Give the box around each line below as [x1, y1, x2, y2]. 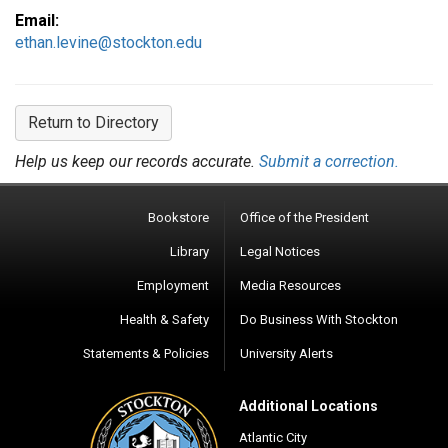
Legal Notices [240, 244, 320, 259]
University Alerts [240, 346, 333, 361]
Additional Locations [239, 398, 378, 414]
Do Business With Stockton [240, 312, 398, 327]
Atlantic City [239, 430, 307, 445]
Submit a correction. [259, 152, 399, 171]
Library [170, 244, 209, 259]
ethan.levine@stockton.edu [15, 33, 202, 52]
